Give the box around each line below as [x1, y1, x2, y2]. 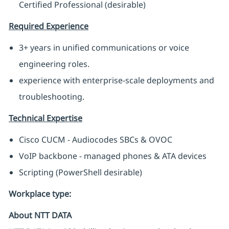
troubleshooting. [18, 91, 84, 103]
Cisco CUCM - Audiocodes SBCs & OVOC [18, 134, 172, 146]
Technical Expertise [8, 112, 82, 124]
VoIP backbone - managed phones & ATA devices [18, 150, 207, 162]
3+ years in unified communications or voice [18, 42, 189, 54]
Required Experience [8, 20, 88, 32]
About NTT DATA [8, 210, 72, 221]
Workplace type [8, 188, 69, 200]
